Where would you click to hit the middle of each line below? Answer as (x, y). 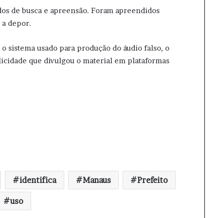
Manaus (97, 180)
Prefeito (153, 180)
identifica (38, 180)
